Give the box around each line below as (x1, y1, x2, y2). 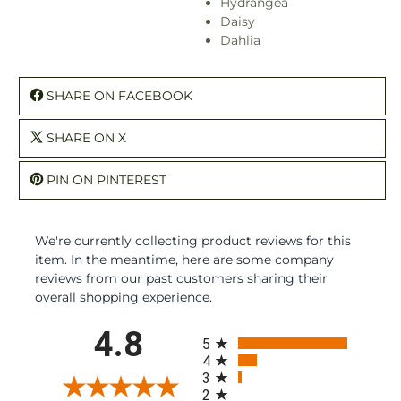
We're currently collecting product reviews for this (35, 232, 351, 249)
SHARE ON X (47, 129, 126, 146)
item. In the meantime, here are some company (35, 251, 334, 268)
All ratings (201, 322, 264, 340)
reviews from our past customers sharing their (35, 269, 328, 286)
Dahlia (220, 31, 260, 48)
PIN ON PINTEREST (47, 171, 166, 188)
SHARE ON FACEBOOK (47, 87, 192, 104)
